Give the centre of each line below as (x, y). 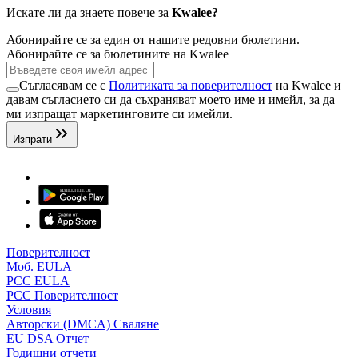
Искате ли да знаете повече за (89, 13)
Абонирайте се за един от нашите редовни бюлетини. (153, 40)
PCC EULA (38, 281)
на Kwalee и (307, 86)
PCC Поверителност (62, 296)
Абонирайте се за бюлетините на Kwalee (117, 54)
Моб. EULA (39, 267)
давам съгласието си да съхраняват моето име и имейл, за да (171, 100)
